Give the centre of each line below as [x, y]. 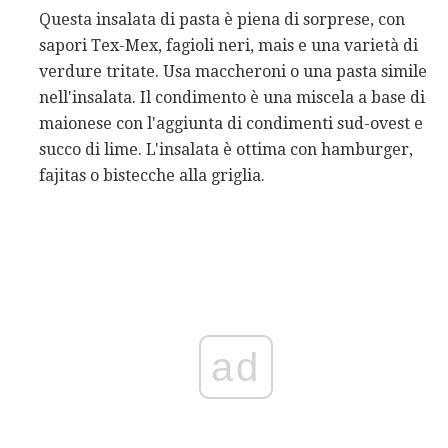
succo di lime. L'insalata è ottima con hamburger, [226, 149]
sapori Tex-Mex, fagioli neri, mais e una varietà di [228, 45]
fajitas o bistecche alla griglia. [152, 175]
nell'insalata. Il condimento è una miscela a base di [232, 97]
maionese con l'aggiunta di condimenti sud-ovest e [231, 123]
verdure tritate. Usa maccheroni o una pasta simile [233, 71]
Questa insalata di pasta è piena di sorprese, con [222, 19]
